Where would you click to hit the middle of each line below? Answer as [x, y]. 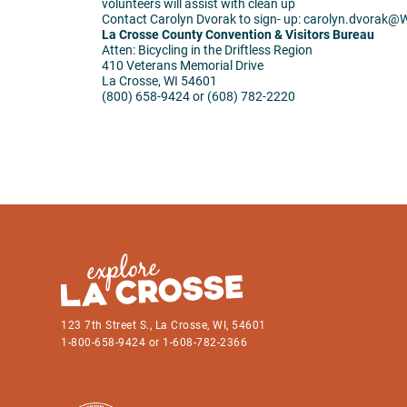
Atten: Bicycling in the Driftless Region [207, 50]
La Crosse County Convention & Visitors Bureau [238, 34]
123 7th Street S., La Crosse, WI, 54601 [167, 326]
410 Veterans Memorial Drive [183, 65]
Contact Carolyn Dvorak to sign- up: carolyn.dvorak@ [251, 19]
